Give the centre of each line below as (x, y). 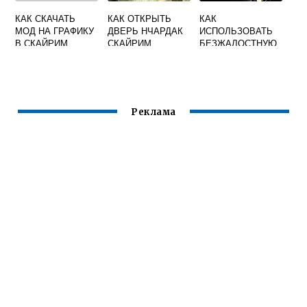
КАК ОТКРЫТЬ (139, 18)
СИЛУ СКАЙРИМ (235, 55)
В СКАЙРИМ (42, 43)
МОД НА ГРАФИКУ (55, 30)
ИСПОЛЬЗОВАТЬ (236, 30)
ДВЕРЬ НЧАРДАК (145, 30)
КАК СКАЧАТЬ (46, 18)
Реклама (153, 112)
